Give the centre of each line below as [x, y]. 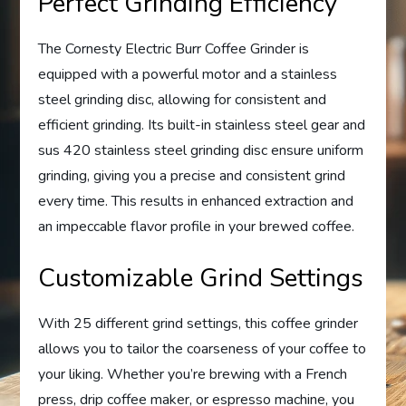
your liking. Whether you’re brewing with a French [193, 374]
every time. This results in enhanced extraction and [196, 201]
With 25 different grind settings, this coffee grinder [198, 323]
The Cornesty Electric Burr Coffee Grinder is [174, 48]
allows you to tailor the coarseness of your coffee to [203, 348]
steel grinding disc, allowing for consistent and [183, 99]
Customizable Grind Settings [201, 278]
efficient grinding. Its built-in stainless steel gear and [202, 125]
